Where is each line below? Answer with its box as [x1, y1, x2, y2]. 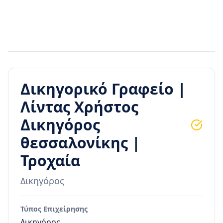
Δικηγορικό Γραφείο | [20, 79, 186, 100]
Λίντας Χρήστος [20, 97, 138, 117]
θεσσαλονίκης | [20, 132, 140, 153]
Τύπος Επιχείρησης [20, 204, 88, 214]
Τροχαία [20, 150, 80, 171]
